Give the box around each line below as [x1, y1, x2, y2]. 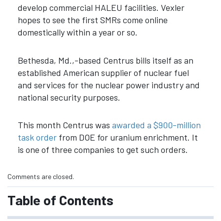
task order [17, 132, 57, 143]
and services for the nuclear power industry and [17, 79, 200, 90]
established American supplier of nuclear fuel [17, 67, 189, 78]
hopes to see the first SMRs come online [17, 14, 168, 26]
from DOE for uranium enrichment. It [56, 132, 198, 143]
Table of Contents [7, 191, 113, 209]
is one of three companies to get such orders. [17, 144, 188, 155]
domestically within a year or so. [17, 27, 140, 38]
